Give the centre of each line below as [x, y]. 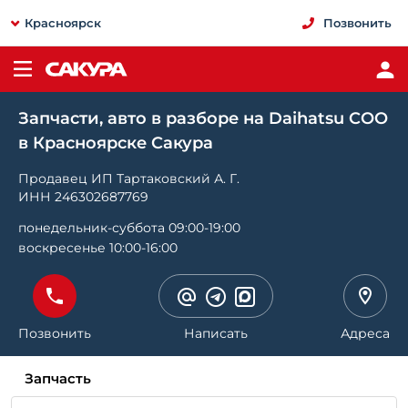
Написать [216, 333]
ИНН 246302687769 [83, 197]
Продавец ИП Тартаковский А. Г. [129, 178]
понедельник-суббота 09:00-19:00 [129, 228]
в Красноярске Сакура [116, 143]
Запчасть [58, 378]
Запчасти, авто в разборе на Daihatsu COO [203, 118]
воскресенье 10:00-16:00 [98, 248]
